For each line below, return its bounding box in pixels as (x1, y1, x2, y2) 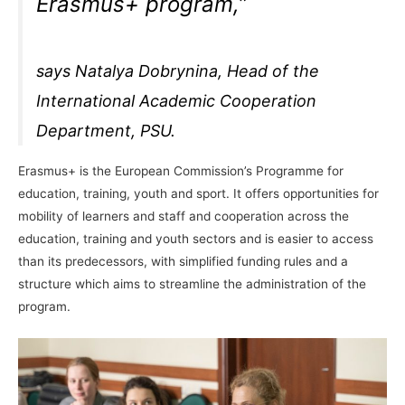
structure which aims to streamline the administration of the (18, 277, 366, 292)
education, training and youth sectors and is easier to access (18, 231, 373, 247)
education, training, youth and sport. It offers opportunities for (18, 186, 379, 202)
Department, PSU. (36, 121, 176, 141)
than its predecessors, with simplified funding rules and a (18, 254, 348, 269)
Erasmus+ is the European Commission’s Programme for (18, 164, 344, 179)
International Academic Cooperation (36, 91, 317, 111)
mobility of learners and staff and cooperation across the (18, 209, 349, 224)
